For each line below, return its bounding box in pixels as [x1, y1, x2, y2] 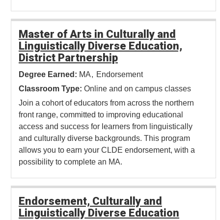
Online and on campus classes [84, 84, 191, 93]
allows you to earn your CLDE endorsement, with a [19, 146, 195, 155]
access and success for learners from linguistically [19, 122, 192, 131]
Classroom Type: [19, 84, 82, 93]
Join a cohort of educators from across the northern [19, 99, 194, 108]
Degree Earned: [19, 70, 77, 79]
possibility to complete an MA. [19, 158, 122, 166]
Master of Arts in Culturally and [19, 28, 176, 41]
